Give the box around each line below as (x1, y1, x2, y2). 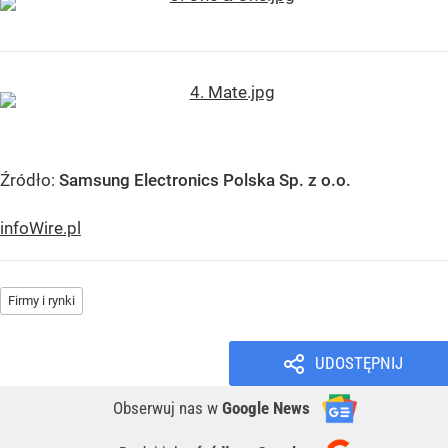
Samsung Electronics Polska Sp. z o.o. (59, 170, 351, 191)
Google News (222, 398, 310, 419)
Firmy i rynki (8, 293, 75, 309)
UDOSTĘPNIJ (314, 353, 403, 374)
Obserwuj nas (113, 398, 207, 419)
